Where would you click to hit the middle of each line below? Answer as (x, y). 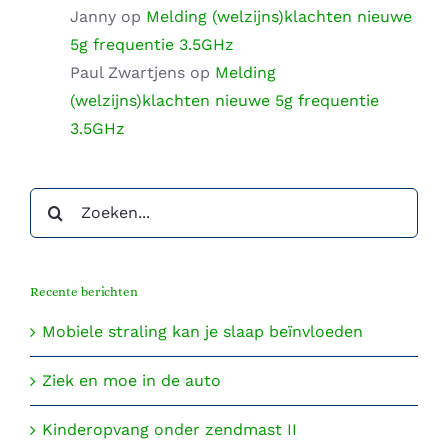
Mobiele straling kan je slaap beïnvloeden (202, 332)
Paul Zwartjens (127, 72)
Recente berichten (84, 291)
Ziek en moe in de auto (131, 381)
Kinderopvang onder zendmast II (169, 430)
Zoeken (57, 200)
